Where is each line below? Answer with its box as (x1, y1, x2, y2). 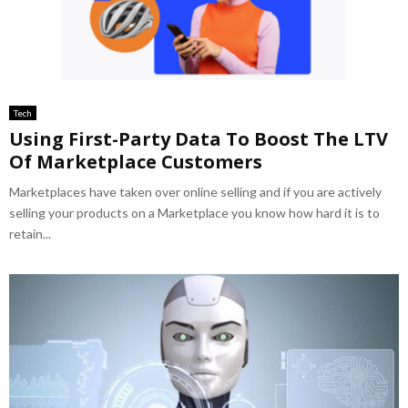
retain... (9, 226, 51, 242)
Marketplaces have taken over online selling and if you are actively (9, 184, 382, 200)
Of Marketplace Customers (9, 149, 262, 175)
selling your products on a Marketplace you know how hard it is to (9, 205, 380, 221)
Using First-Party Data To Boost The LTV (9, 127, 388, 152)
